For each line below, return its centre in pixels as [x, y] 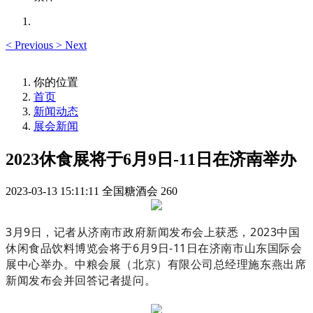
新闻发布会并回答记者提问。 [81, 280]
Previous [34, 45]
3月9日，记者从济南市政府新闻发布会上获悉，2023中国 [153, 232]
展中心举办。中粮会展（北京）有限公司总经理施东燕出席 [156, 264]
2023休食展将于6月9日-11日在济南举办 [151, 159]
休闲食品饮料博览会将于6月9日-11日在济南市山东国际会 [154, 248]
